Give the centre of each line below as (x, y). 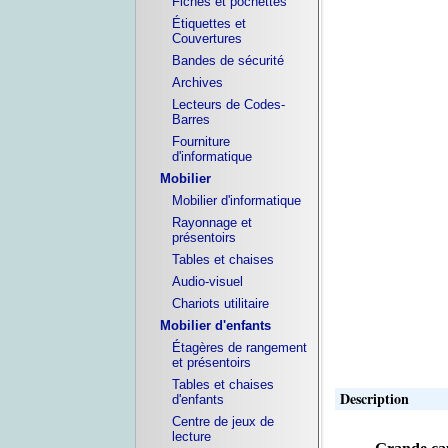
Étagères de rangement (239, 347)
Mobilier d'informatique (236, 200)
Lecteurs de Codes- (228, 104)
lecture (191, 436)
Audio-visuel (207, 281)
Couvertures (206, 38)
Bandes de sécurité (227, 60)
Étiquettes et (208, 23)
